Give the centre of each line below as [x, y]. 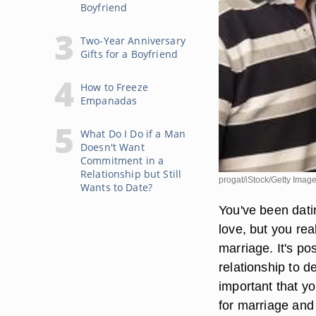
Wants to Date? [116, 187]
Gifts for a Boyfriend [129, 54]
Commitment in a [122, 160]
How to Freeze [114, 87]
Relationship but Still [131, 174]
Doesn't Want [113, 147]
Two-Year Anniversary [133, 41]
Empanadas [109, 101]
